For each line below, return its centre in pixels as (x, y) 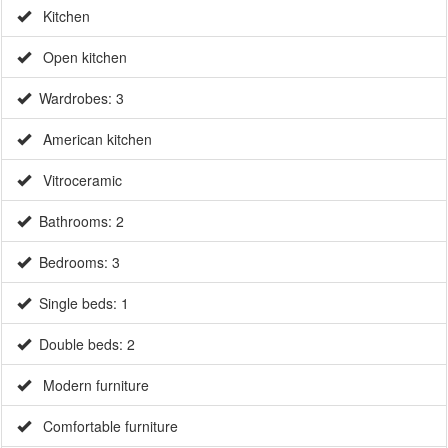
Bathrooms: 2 (77, 220)
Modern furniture (90, 384)
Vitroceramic (76, 179)
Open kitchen (79, 56)
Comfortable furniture (104, 425)
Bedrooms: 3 (75, 261)
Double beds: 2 (83, 343)
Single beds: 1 (80, 302)
